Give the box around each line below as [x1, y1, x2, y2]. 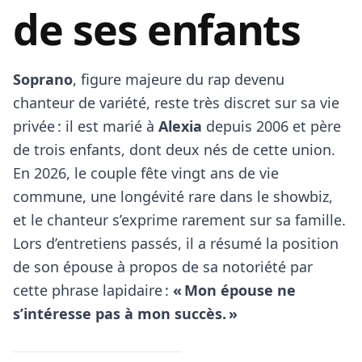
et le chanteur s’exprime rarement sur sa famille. [13, 210, 346, 229]
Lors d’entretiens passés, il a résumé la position [13, 234, 339, 253]
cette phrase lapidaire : [13, 280, 173, 300]
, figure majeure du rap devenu [73, 69, 284, 89]
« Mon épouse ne [173, 280, 296, 300]
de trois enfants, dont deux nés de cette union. [13, 140, 335, 159]
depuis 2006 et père [202, 116, 341, 136]
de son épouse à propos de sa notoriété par [13, 257, 313, 276]
